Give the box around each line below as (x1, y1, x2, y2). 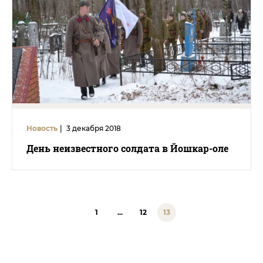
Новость (26, 124, 58, 133)
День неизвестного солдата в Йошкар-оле (26, 142, 228, 154)
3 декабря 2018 (66, 124, 121, 133)
